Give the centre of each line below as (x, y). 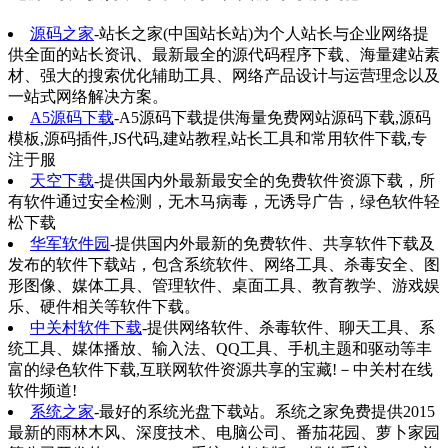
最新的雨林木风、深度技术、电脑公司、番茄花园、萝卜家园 (224, 432)
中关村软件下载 (86, 327)
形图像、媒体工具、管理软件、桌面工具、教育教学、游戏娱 (224, 285)
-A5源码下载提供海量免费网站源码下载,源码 (272, 117)
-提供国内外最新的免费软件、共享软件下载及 (272, 243)
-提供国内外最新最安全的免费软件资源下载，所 (264, 180)
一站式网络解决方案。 (88, 96)
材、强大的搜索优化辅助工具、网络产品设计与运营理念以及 (224, 75)
